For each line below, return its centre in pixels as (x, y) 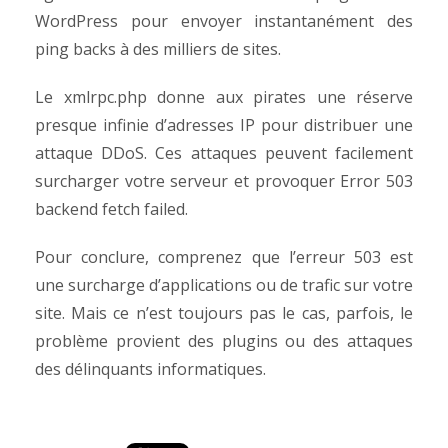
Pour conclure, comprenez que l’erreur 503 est (224, 257)
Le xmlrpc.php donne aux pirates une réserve (224, 97)
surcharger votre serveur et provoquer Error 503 (224, 181)
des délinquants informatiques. (152, 369)
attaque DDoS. (95, 153)
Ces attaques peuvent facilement (284, 153)
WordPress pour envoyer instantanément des (224, 21)
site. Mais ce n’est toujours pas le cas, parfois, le (224, 313)
